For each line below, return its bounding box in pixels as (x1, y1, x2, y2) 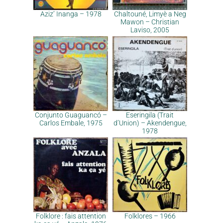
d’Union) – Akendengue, (113, 119, 187, 127)
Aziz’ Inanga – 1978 (40, 10, 102, 18)
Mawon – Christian (120, 18, 179, 26)
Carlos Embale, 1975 (39, 119, 103, 127)
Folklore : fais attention (35, 212, 106, 220)
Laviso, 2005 (130, 26, 169, 34)
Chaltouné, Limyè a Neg (113, 10, 186, 18)
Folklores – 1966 (124, 212, 176, 220)
